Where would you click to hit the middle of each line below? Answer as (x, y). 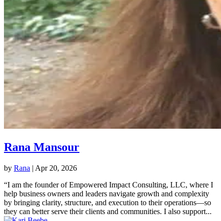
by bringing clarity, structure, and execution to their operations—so (108, 202)
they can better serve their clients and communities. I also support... (108, 211)
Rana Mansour (42, 147)
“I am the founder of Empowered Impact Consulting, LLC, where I (109, 184)
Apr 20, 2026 (56, 168)
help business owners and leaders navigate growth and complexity (107, 193)
